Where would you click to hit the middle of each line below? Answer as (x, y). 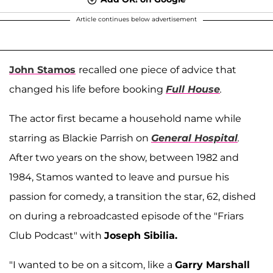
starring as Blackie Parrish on (80, 138)
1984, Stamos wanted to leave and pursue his (119, 177)
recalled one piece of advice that (158, 69)
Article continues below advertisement (136, 19)
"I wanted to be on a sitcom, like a (92, 264)
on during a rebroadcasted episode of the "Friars (126, 216)
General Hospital (194, 138)
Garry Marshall (212, 264)
